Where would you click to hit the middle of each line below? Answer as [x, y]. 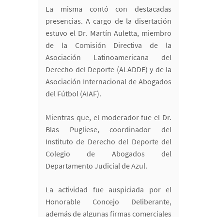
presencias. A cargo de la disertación [108, 21]
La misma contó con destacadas [108, 9]
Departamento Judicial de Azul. [96, 166]
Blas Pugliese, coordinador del [108, 130]
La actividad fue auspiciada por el [108, 190]
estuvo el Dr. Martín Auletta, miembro [108, 33]
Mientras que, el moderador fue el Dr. [108, 117]
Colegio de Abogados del [108, 154]
